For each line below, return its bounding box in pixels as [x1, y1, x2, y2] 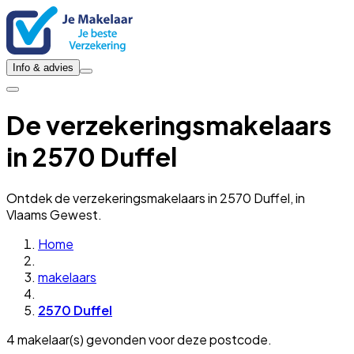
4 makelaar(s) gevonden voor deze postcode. [6, 330, 272, 348]
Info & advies [13, 62, 73, 73]
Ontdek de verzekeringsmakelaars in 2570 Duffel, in [6, 189, 305, 206]
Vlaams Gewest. [6, 205, 102, 223]
